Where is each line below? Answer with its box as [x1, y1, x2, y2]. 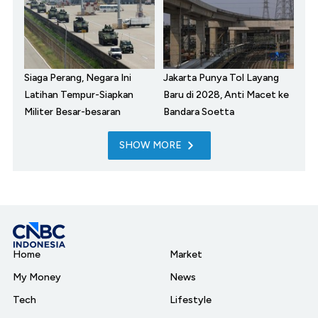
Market [170, 248, 202, 261]
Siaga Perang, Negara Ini [24, 71, 131, 84]
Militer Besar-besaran [24, 105, 121, 118]
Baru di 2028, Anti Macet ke [163, 88, 289, 101]
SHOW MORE [119, 138, 182, 151]
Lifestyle [170, 293, 212, 306]
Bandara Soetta [163, 105, 234, 118]
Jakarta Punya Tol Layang [163, 71, 279, 84]
